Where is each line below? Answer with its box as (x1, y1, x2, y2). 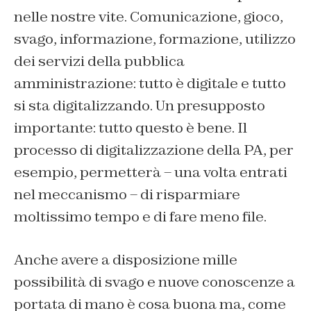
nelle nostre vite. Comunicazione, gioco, (14, 8, 283, 26)
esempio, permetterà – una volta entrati (14, 163, 287, 182)
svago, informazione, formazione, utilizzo (14, 30, 296, 49)
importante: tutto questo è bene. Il (14, 119, 247, 137)
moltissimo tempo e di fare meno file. (14, 208, 267, 226)
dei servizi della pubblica (14, 52, 185, 71)
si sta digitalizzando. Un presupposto (14, 96, 265, 115)
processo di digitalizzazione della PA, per (14, 141, 294, 160)
